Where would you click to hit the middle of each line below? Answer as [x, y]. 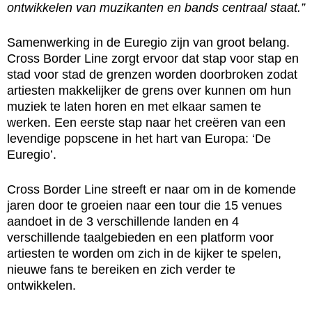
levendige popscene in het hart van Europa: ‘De [139, 138]
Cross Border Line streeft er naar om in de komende [151, 189]
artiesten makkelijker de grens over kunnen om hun [149, 90]
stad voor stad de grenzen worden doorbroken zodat [152, 74]
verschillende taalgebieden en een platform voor [140, 237]
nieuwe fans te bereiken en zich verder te [121, 269]
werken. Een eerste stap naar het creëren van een [146, 122]
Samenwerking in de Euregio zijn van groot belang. [148, 42]
